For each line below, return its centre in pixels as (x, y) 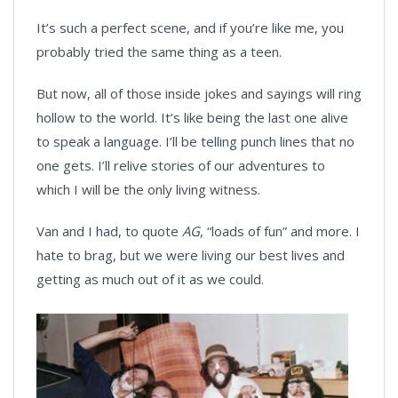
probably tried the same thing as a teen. (161, 52)
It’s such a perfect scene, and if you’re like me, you (190, 28)
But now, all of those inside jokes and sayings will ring (199, 94)
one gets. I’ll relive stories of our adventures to (181, 166)
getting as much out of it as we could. (150, 279)
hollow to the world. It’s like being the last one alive (192, 118)
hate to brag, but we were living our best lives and (191, 255)
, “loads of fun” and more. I (280, 231)
